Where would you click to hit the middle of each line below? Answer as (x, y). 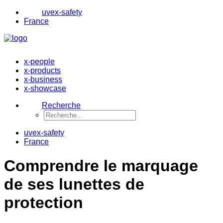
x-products (42, 70)
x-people (39, 61)
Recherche (61, 105)
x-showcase (45, 88)
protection (44, 203)
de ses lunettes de (74, 184)
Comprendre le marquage (101, 166)
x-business (43, 79)
